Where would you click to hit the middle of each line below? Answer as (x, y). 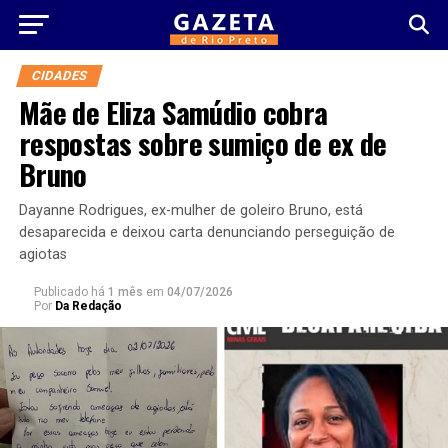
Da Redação (88, 306)
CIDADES (59, 75)
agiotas (42, 254)
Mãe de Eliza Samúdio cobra (173, 112)
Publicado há (69, 292)
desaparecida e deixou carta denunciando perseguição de (206, 232)
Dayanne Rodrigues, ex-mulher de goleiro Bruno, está (190, 210)
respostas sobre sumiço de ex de (202, 143)
